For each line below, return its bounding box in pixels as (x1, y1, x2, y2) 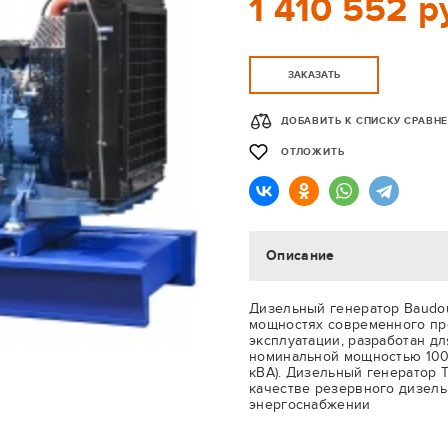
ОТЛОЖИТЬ (281, 146, 345, 158)
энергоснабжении (249, 396, 371, 413)
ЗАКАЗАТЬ (287, 69, 341, 81)
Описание (266, 247, 335, 264)
